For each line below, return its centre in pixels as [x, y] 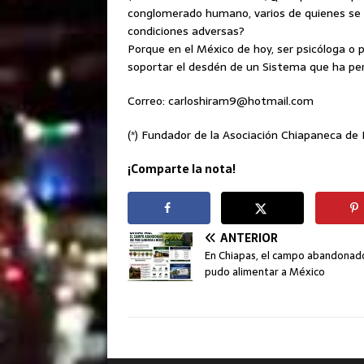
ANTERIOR [249, 238]
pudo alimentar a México [265, 272]
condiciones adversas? [186, 31]
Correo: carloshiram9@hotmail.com [221, 101]
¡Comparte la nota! [182, 169]
